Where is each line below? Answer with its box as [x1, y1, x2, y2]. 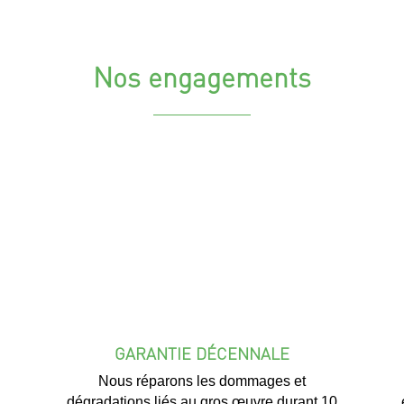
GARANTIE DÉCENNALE [114, 342, 289, 363]
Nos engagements [93, 60, 311, 95]
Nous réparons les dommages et [97, 372, 306, 389]
